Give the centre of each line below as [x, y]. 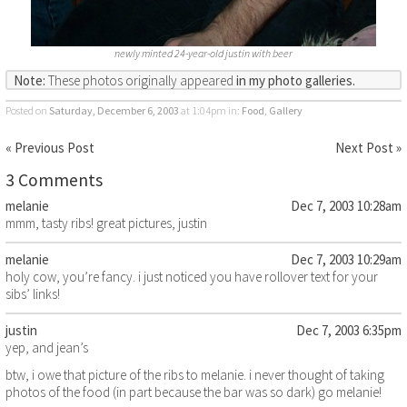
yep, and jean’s [47, 347]
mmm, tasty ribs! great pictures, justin [106, 223]
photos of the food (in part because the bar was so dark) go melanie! [194, 392]
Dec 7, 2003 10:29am [346, 259]
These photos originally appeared [141, 80]
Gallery [286, 110]
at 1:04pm [203, 110]
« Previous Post [50, 147]
